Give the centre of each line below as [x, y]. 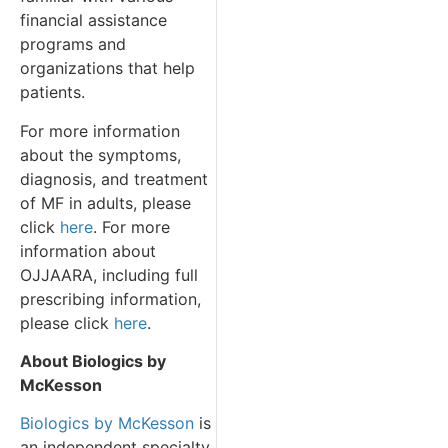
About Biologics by [93, 360]
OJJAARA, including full [109, 274]
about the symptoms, [100, 154]
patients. [52, 92]
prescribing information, [110, 298]
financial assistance [93, 20]
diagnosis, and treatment [114, 178]
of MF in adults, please [105, 202]
